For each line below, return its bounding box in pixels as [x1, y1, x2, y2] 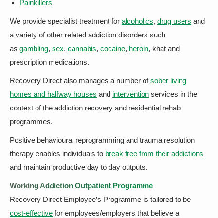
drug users [157, 17, 191, 25]
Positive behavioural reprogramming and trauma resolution [10, 136, 195, 144]
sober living [150, 76, 186, 85]
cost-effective [10, 209, 53, 217]
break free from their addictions [105, 149, 203, 158]
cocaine [100, 44, 125, 53]
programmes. [10, 117, 53, 126]
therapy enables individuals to [10, 149, 105, 158]
